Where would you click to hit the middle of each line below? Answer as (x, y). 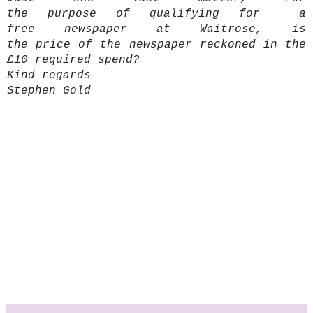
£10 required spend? (73, 60)
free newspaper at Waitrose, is (156, 30)
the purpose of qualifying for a (156, 14)
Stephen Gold (49, 91)
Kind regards (49, 76)
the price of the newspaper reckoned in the (156, 45)
